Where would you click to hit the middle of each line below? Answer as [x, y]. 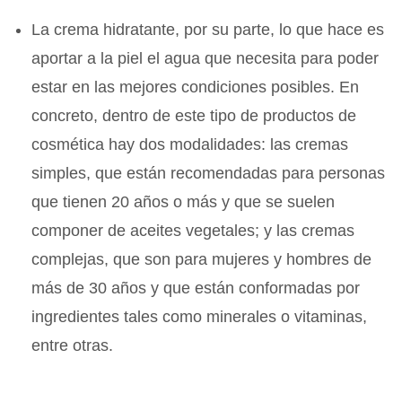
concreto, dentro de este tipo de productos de [194, 116]
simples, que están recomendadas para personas [209, 174]
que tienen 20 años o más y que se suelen [184, 202]
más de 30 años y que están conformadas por [196, 288]
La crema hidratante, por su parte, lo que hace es [208, 30]
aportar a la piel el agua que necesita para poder [205, 59]
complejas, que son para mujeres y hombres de [202, 260]
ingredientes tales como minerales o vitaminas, [200, 317]
